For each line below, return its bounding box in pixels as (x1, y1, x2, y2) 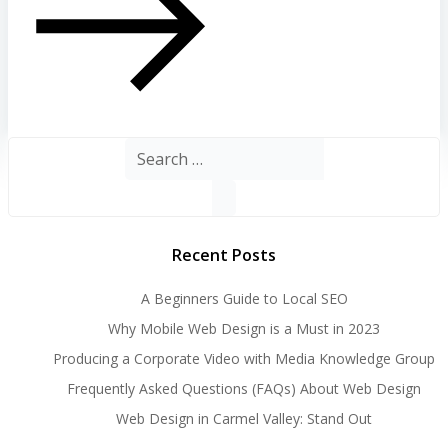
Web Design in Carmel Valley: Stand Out (116, 409, 372, 429)
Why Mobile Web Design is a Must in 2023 (108, 319, 380, 339)
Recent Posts (172, 244, 276, 267)
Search (123, 136, 163, 162)
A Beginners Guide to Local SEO (140, 289, 348, 309)
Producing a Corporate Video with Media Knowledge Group (53, 349, 435, 369)
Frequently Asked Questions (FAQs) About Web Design (67, 379, 421, 399)
